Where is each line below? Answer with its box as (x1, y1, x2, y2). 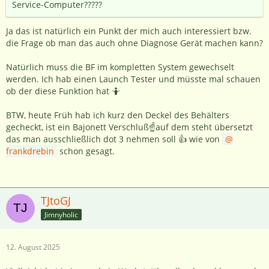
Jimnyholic (44, 209, 78, 220)
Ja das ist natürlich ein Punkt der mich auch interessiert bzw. (6, 25, 252, 37)
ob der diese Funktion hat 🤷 (6, 85, 120, 97)
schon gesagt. (57, 145, 115, 157)
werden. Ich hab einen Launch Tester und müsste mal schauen (6, 73, 261, 85)
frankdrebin (6, 145, 54, 157)
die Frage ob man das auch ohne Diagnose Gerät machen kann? (6, 37, 263, 49)
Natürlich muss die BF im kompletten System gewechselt (6, 61, 234, 73)
